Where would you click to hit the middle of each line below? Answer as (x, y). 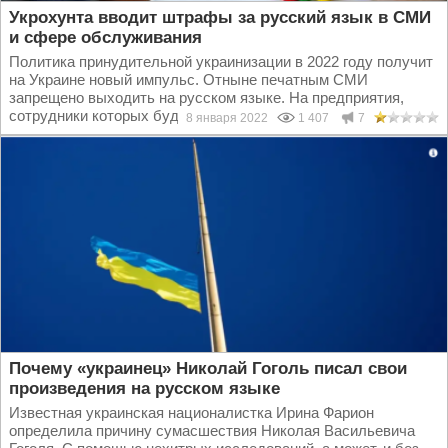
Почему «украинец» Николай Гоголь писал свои (208, 368)
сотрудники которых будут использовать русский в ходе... (211, 115)
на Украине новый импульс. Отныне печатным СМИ (188, 79)
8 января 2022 (231, 118)
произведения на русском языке (144, 388)
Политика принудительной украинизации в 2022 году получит (221, 61)
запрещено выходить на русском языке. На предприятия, (206, 97)
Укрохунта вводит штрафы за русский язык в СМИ (220, 17)
